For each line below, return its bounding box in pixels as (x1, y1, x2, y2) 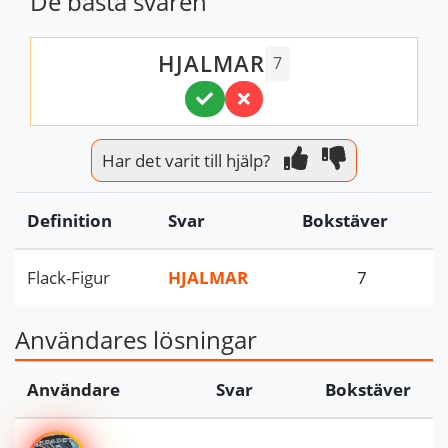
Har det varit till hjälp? (102, 148, 270, 173)
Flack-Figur (27, 265, 110, 290)
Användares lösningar (15, 323, 257, 357)
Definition (27, 208, 112, 233)
